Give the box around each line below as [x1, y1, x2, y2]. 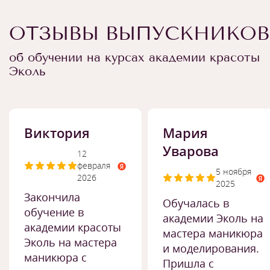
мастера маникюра [163, 226, 263, 240]
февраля [77, 160, 110, 171]
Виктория [24, 124, 90, 142]
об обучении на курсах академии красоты [9, 50, 260, 64]
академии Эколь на [163, 211, 263, 225]
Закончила [24, 190, 80, 204]
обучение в [24, 205, 84, 219]
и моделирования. [163, 241, 259, 256]
